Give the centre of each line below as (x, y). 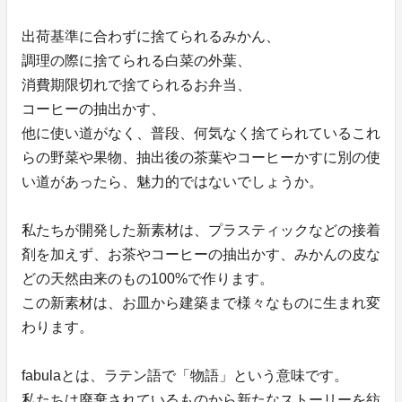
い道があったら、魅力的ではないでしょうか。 (172, 182)
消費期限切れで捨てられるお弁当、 (136, 85)
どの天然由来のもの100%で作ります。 (148, 279)
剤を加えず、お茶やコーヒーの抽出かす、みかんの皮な (201, 255)
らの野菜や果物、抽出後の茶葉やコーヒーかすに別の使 (201, 158)
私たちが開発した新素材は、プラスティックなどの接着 (201, 231)
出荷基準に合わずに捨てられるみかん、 (151, 37)
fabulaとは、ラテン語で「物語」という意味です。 (185, 376)
